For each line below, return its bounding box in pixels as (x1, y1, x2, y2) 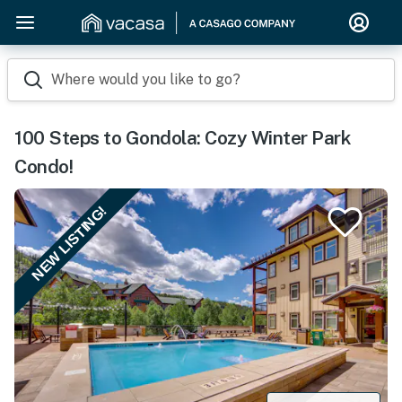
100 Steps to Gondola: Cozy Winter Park (14, 127, 351, 149)
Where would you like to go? (51, 71, 240, 88)
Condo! (14, 155, 73, 178)
